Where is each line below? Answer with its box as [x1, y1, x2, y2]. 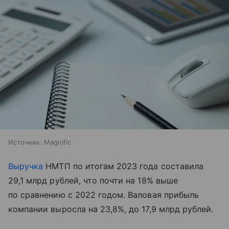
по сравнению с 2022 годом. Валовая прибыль [8, 189, 199, 200]
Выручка [8, 161, 43, 171]
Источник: [8, 138, 42, 146]
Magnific [44, 138, 71, 146]
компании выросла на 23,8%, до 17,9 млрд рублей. [8, 203, 214, 214]
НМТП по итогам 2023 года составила [43, 161, 204, 171]
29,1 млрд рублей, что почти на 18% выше [8, 175, 178, 186]
